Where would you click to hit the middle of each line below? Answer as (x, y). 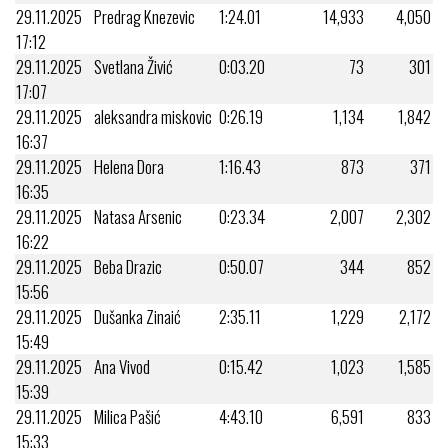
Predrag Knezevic (144, 16)
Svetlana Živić (133, 66)
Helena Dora (129, 166)
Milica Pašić (127, 416)
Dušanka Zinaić (137, 316)
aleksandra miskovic (153, 116)
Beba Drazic (128, 266)
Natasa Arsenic (138, 216)
